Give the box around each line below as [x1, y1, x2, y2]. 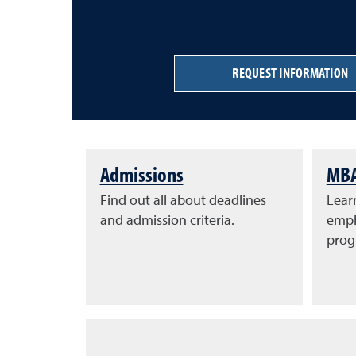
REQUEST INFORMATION [232, 64, 349, 83]
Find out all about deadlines [99, 193, 266, 208]
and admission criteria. [99, 213, 234, 228]
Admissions [99, 160, 184, 188]
